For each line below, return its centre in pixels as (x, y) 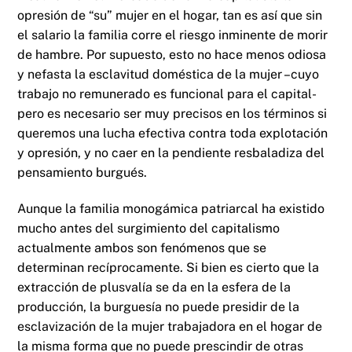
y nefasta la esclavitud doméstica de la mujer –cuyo (169, 75)
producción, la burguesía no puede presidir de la (159, 306)
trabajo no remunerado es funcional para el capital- (166, 94)
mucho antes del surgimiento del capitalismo (149, 228)
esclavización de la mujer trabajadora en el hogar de (170, 326)
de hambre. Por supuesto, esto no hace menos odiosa (172, 55)
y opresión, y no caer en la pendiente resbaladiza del (171, 153)
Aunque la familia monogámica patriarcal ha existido (171, 208)
